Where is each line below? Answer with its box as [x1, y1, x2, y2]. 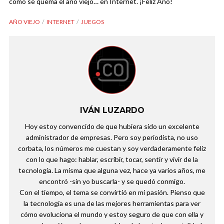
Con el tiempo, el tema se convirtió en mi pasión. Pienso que [19, 187, 205, 196]
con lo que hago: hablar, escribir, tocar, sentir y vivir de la [26, 154, 198, 163]
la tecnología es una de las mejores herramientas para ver [23, 198, 200, 207]
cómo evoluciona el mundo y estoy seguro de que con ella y [20, 209, 203, 218]
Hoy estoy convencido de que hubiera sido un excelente [24, 121, 199, 130]
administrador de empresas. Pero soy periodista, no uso [26, 132, 198, 141]
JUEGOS [81, 17, 104, 25]
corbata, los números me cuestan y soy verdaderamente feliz [18, 143, 206, 152]
